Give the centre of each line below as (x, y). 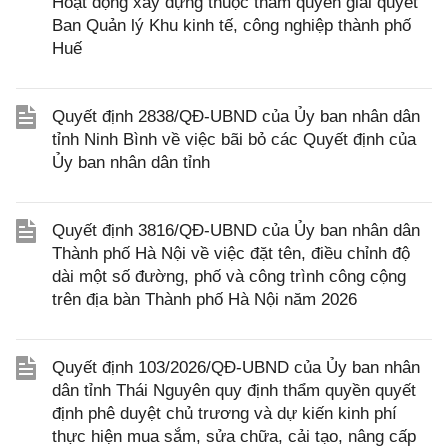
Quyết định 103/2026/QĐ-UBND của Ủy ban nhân (236, 367)
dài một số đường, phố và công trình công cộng (229, 276)
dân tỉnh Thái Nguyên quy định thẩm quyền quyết (234, 390)
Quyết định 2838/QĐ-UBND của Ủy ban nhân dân (236, 116)
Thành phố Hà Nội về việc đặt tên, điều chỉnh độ (231, 253)
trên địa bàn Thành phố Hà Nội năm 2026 (204, 299)
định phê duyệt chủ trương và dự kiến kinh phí (224, 413)
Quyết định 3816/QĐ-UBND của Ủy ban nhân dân (236, 230)
